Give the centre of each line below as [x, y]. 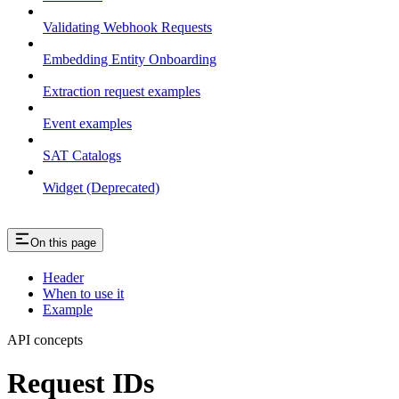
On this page [63, 243]
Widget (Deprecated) [101, 188]
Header [63, 277]
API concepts [45, 339]
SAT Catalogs [82, 156]
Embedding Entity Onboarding [130, 60]
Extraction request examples [122, 92]
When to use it [83, 293]
